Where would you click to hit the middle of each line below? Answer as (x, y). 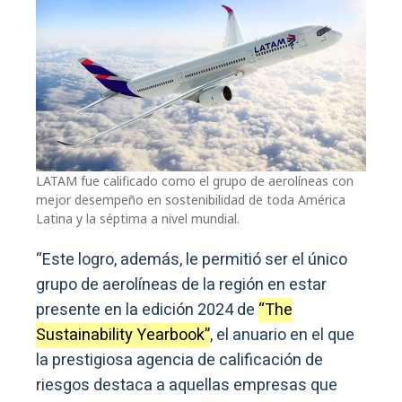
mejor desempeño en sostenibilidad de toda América (191, 200)
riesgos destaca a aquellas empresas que (187, 386)
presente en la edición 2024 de (147, 310)
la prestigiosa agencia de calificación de (179, 361)
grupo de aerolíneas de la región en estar (181, 285)
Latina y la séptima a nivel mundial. (138, 219)
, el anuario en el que (282, 336)
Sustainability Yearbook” (123, 336)
